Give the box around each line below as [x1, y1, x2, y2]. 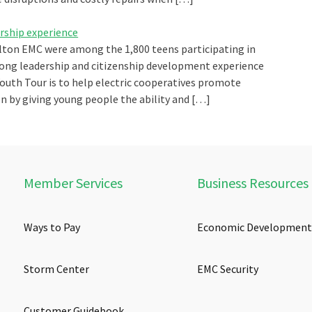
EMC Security [196, 262, 258, 276]
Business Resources [196, 174, 309, 192]
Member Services [24, 174, 123, 192]
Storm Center [24, 262, 90, 276]
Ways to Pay [24, 220, 81, 235]
